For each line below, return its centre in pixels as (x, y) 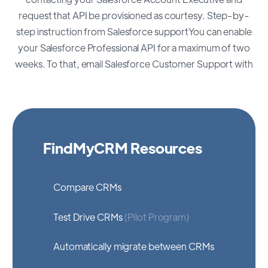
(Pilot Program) (156, 217)
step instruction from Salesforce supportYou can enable (134, 31)
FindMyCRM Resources (123, 147)
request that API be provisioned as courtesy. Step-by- (134, 15)
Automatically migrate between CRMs (134, 246)
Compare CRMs (87, 187)
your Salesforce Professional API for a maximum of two (134, 48)
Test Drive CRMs (88, 217)
